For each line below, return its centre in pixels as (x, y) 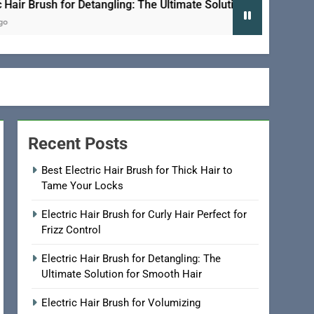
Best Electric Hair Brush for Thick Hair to (137, 171)
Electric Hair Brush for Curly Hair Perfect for (144, 215)
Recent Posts (78, 144)
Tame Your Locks (83, 186)
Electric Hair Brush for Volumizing (121, 303)
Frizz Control (71, 230)
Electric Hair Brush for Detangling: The (131, 259)
